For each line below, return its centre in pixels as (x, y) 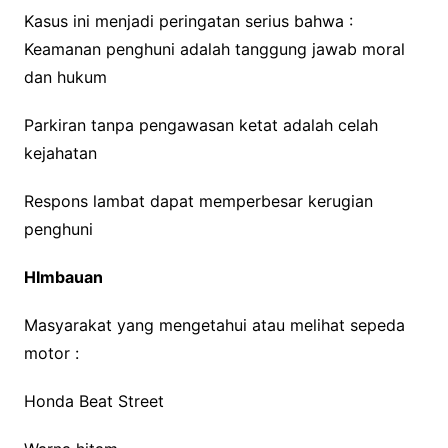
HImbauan (63, 277)
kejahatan (60, 153)
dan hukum (65, 77)
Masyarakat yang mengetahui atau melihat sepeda (214, 325)
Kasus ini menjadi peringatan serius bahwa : (188, 21)
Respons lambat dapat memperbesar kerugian (198, 201)
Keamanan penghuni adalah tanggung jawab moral (214, 49)
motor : (51, 353)
